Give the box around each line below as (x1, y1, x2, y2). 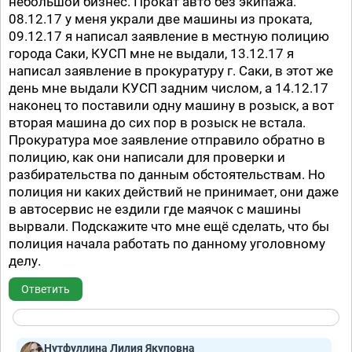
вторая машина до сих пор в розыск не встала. (9, 115, 306, 130)
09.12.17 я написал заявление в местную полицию (9, 28, 329, 44)
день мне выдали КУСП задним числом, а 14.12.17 (9, 80, 328, 96)
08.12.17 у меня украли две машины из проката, (9, 11, 312, 27)
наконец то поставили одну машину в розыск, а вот (9, 97, 334, 113)
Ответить (21, 283, 70, 295)
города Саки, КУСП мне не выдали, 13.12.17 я (9, 46, 294, 61)
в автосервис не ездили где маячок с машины (9, 201, 301, 217)
